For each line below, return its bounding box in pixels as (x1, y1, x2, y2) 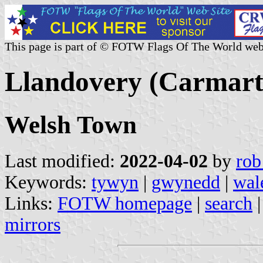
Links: (5, 193, 58, 214)
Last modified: (5, 150, 120, 171)
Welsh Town (5, 110, 137, 139)
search (205, 193, 252, 214)
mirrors (5, 214, 60, 235)
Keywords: (5, 171, 92, 193)
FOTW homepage (58, 193, 192, 214)
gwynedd (151, 171, 220, 193)
